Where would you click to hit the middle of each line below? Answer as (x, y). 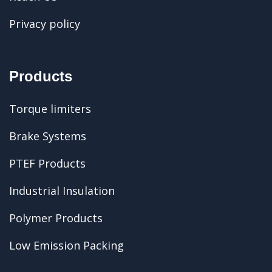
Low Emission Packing (66, 245)
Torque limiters (50, 109)
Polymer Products (56, 218)
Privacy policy (45, 24)
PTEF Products (47, 163)
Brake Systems (48, 136)
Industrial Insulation (62, 191)
